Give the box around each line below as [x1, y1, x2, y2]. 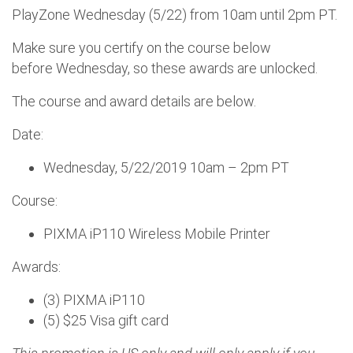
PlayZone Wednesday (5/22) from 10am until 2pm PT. [12, 6, 340, 23]
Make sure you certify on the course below [12, 39, 271, 56]
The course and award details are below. [12, 92, 259, 110]
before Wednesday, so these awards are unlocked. [12, 59, 321, 76]
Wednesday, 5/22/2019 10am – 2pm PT [43, 158, 292, 176]
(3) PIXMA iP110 [43, 291, 148, 308]
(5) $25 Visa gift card [43, 311, 172, 329]
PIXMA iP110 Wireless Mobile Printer [43, 225, 273, 242]
